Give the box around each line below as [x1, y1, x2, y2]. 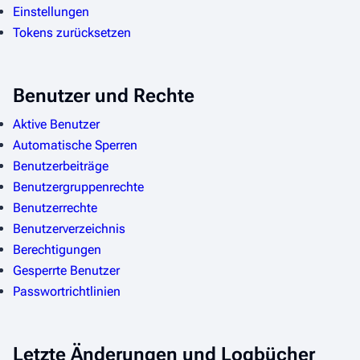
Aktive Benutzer [13, 116, 100, 132]
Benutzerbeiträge [13, 157, 108, 174]
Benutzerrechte [13, 199, 97, 215]
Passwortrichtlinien [13, 283, 121, 299]
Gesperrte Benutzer [13, 262, 120, 278]
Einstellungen [13, 3, 89, 19]
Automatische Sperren [13, 137, 137, 153]
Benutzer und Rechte [13, 84, 194, 107]
